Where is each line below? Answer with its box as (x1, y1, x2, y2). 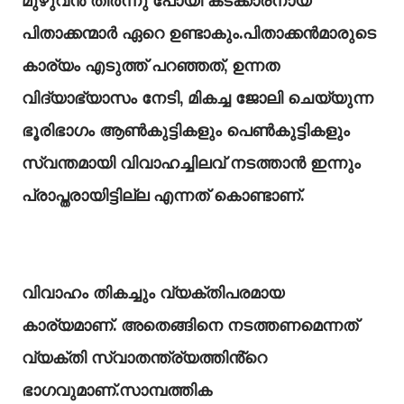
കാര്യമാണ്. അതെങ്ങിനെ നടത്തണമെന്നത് (22, 315, 358, 335)
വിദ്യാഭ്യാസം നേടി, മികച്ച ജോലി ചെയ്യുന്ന (22, 87, 373, 108)
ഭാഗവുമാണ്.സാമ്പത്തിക (22, 380, 212, 400)
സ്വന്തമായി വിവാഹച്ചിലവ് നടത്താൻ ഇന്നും (22, 152, 361, 173)
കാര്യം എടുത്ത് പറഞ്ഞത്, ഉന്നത (22, 55, 280, 76)
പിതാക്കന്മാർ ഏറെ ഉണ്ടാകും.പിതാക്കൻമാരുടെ (22, 23, 376, 43)
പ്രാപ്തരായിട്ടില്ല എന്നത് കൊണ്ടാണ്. (22, 185, 304, 206)
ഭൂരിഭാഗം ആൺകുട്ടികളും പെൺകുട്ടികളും (22, 120, 350, 141)
